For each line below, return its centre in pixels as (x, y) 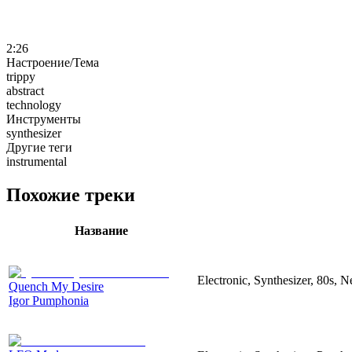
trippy (21, 76)
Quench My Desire (56, 286)
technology (34, 104)
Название (101, 230)
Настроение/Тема (53, 62)
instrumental (37, 161)
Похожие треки (71, 194)
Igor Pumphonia (49, 300)
